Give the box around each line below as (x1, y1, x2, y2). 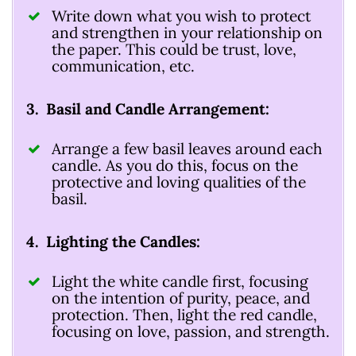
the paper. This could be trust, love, (52, 40, 296, 60)
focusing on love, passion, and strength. (52, 321, 330, 341)
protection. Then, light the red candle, (52, 304, 317, 324)
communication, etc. (52, 56, 195, 76)
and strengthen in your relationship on (52, 23, 323, 43)
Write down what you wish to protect (52, 6, 311, 26)
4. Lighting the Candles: (26, 232, 200, 252)
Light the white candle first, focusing (52, 271, 308, 291)
